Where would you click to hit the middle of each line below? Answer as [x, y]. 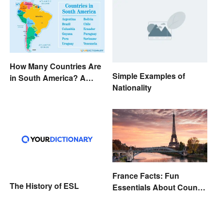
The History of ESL [44, 186]
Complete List [35, 89]
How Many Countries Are [55, 66]
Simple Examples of [149, 76]
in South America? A [48, 77]
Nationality [132, 87]
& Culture [130, 199]
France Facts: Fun [146, 176]
